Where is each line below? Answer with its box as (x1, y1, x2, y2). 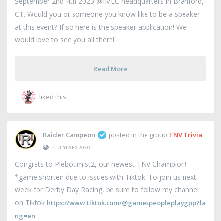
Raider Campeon (43, 130, 95, 139)
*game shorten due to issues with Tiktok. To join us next (15, 172, 196, 182)
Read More (93, 64, 128, 74)
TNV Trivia (169, 130, 202, 139)
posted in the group (107, 130, 169, 139)
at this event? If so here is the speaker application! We (15, 22, 186, 32)
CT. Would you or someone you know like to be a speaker (15, 9, 200, 19)
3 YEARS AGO (58, 144, 91, 151)
